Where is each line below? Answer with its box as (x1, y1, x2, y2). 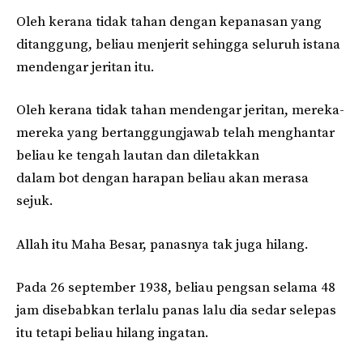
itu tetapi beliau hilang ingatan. (16, 324, 209, 343)
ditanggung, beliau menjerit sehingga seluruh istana (16, 35, 340, 53)
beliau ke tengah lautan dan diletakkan (16, 147, 259, 165)
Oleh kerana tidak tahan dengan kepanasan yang (16, 12, 322, 31)
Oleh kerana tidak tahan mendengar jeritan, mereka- (16, 101, 344, 120)
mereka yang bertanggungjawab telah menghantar (16, 124, 335, 143)
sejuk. (16, 192, 53, 211)
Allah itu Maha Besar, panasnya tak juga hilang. (16, 235, 309, 254)
